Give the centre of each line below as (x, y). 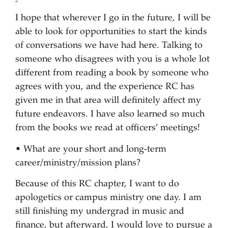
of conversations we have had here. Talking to (109, 46)
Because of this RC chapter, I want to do (97, 184)
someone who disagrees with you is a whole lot (112, 60)
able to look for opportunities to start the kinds (111, 32)
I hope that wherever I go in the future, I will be (113, 19)
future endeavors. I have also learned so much (110, 115)
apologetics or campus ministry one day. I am (108, 198)
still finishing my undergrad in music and (100, 212)
